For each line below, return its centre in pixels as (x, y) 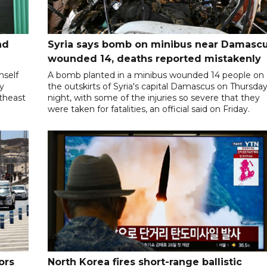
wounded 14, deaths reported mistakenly (155, 59)
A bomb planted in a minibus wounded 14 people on (156, 75)
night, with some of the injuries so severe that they (154, 98)
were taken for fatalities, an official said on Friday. (149, 109)
